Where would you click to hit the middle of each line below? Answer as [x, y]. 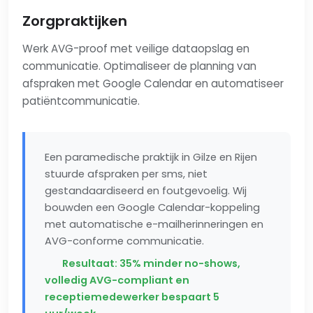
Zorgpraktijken [75, 21]
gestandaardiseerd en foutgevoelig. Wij [146, 190]
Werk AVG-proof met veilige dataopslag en [136, 48]
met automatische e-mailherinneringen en [154, 224]
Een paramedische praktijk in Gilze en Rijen [151, 157]
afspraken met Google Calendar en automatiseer [153, 83]
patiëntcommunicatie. [81, 101]
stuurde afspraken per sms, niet [126, 174]
